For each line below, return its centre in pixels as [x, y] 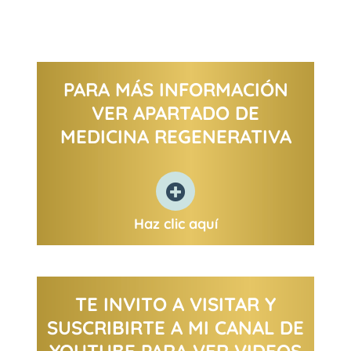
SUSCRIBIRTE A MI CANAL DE [175, 328]
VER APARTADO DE [175, 113]
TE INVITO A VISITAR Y [175, 304]
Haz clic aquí [175, 224]
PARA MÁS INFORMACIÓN [175, 90]
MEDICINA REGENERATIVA [175, 137]
